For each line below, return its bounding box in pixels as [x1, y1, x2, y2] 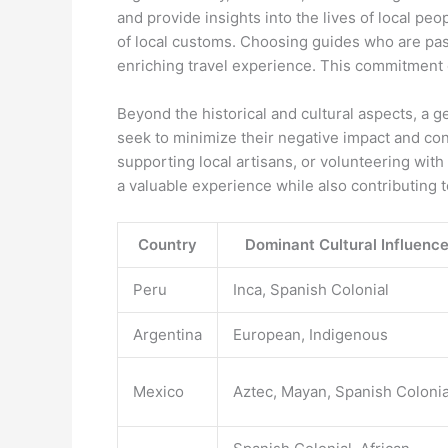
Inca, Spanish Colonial [233, 280, 389, 299]
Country [138, 235, 197, 254]
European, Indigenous [233, 325, 388, 344]
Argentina [133, 325, 202, 344]
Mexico [133, 382, 184, 401]
